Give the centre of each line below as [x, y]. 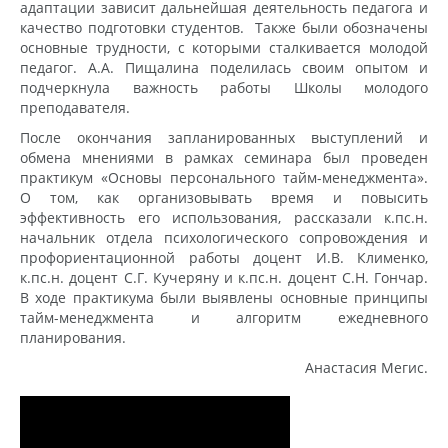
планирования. [73, 337]
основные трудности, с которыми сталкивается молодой [224, 47]
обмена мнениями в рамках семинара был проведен [224, 157]
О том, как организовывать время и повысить [224, 197]
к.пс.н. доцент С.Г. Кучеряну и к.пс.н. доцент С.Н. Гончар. [224, 277]
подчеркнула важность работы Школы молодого [224, 87]
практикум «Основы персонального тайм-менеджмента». [224, 177]
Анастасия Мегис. [366, 367]
